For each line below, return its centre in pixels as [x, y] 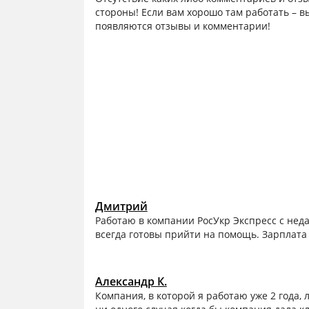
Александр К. [131, 282]
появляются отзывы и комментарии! [182, 26]
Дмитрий [121, 207]
